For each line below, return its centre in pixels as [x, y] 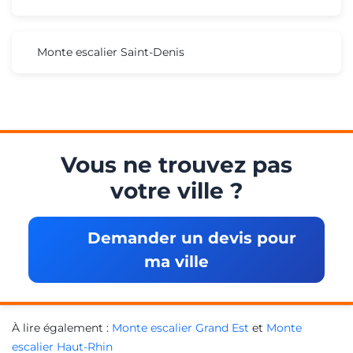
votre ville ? [176, 190]
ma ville [176, 261]
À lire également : [62, 327]
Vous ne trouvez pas [176, 164]
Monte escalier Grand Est [180, 327]
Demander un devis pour [190, 238]
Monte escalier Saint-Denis [111, 52]
